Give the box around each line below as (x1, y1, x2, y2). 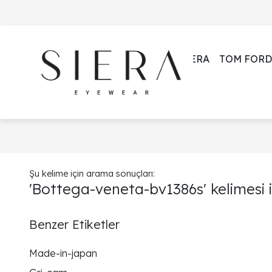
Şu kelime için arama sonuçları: (29, 168, 155, 179)
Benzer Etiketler (29, 217, 120, 232)
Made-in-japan (29, 247, 97, 259)
